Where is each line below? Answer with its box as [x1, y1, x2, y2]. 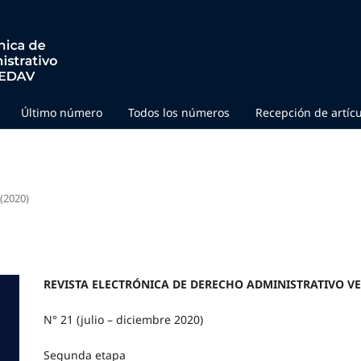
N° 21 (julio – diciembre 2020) [44, 311, 203, 327]
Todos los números [128, 104, 230, 120]
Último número [21, 104, 102, 120]
